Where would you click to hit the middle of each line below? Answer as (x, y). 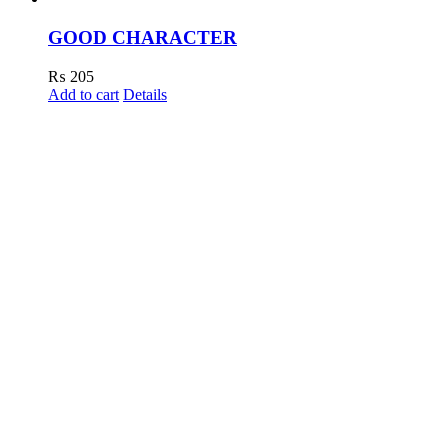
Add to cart (83, 94)
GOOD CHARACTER (142, 37)
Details (145, 94)
